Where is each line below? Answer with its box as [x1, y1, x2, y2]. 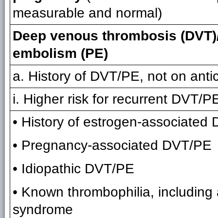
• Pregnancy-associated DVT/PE [13, 138, 212, 153]
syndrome [13, 202, 73, 217]
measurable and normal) [13, 5, 162, 20]
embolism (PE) [13, 46, 108, 61]
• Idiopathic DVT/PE [13, 161, 134, 176]
